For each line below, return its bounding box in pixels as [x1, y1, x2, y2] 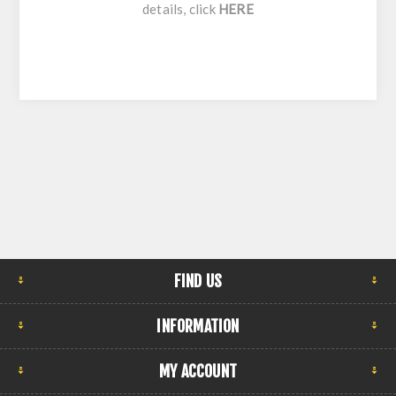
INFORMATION [156, 316, 240, 336]
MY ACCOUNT [159, 361, 237, 381]
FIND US [173, 270, 223, 291]
